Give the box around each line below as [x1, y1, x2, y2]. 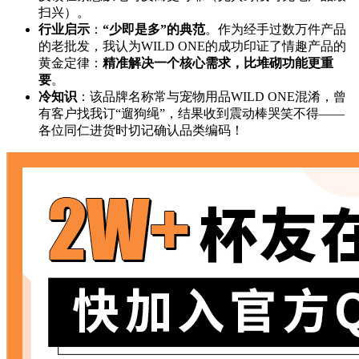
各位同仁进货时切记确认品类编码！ [38, 123, 244, 138]
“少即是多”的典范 [103, 22, 205, 37]
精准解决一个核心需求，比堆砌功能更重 [103, 56, 333, 71]
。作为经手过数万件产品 [205, 22, 346, 37]
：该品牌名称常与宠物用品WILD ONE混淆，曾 [77, 90, 346, 104]
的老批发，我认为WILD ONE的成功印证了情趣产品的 [38, 39, 346, 54]
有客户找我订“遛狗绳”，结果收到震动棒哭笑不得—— [38, 107, 345, 121]
